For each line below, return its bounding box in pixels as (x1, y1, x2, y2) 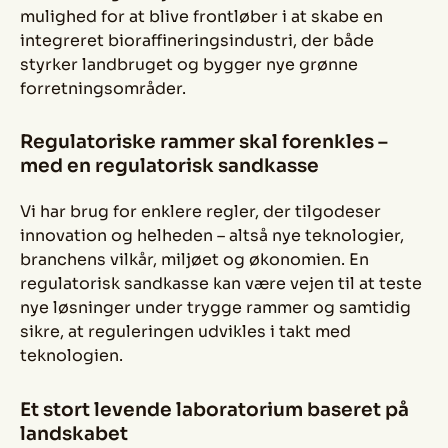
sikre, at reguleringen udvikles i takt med (20, 321, 351, 343)
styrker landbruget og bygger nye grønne (20, 53, 358, 75)
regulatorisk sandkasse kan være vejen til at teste (20, 273, 422, 295)
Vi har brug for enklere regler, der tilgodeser (20, 201, 381, 223)
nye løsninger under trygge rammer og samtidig (20, 297, 411, 319)
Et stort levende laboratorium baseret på (20, 397, 409, 421)
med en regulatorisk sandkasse (20, 154, 319, 178)
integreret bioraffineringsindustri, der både (20, 29, 374, 51)
